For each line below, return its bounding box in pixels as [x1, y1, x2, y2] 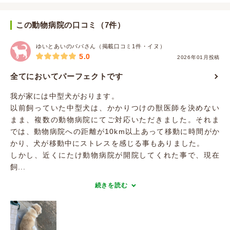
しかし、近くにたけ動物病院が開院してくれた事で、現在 [10, 151, 220, 159]
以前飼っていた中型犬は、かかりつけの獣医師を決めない [10, 104, 220, 112]
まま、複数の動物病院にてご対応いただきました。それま [10, 116, 220, 124]
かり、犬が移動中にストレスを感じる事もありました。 [10, 139, 204, 147]
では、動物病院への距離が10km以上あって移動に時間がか [10, 127, 220, 136]
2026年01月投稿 [177, 54, 220, 60]
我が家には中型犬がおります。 [10, 92, 119, 100]
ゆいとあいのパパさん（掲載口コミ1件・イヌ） [36, 43, 166, 49]
